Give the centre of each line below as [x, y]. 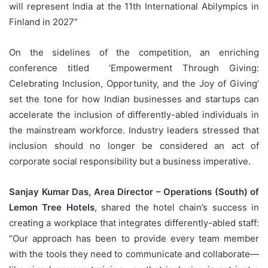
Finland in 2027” [43, 22]
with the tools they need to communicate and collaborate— [134, 254]
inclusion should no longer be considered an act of [134, 145]
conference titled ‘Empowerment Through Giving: [134, 68]
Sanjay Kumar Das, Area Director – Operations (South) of [134, 191]
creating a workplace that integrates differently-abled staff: [134, 223]
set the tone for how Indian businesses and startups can [134, 99]
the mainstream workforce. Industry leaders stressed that [134, 130]
